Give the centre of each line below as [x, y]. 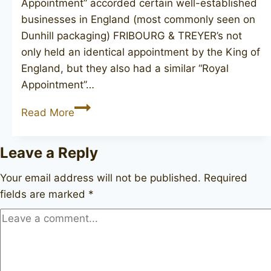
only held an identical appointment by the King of [141, 52]
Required [226, 178]
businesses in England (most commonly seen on [138, 19]
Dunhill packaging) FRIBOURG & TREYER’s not [132, 35]
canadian [96, 155]
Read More [48, 112]
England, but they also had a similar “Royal [125, 68]
